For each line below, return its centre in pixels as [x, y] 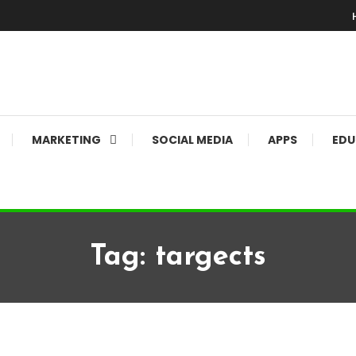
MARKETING [66, 140]
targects [211, 258]
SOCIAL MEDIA [192, 140]
